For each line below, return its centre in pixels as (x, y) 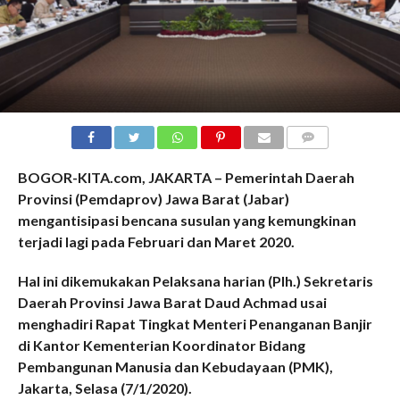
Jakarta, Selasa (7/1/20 (92, 388)
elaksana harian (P (221, 281)
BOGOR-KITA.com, (83, 178)
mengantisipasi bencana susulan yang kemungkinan (187, 221)
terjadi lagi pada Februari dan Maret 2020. (156, 242)
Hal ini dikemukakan (85, 281)
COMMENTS (322, 159)
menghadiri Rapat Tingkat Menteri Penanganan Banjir (195, 324)
